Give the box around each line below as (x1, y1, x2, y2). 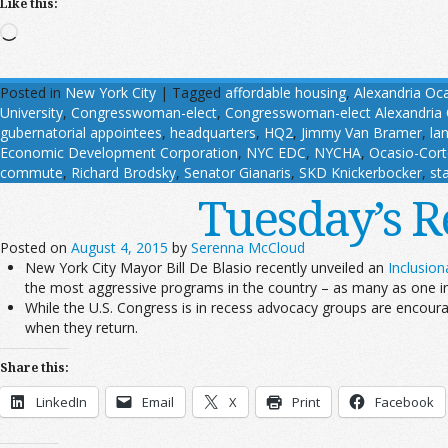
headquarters (170, 122, 256, 142)
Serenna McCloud (191, 237, 305, 257)
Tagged (172, 82, 221, 102)
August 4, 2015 (71, 237, 168, 257)
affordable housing (225, 82, 346, 102)
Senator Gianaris (184, 162, 291, 182)
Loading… (17, 21, 80, 41)
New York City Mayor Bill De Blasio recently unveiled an (25, 257, 388, 277)
